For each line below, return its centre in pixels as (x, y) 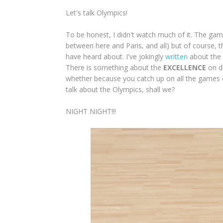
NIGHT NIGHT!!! (91, 111)
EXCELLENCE (185, 67)
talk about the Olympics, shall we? (121, 89)
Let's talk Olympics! (98, 13)
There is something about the (114, 67)
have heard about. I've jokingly (115, 56)
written (176, 56)
